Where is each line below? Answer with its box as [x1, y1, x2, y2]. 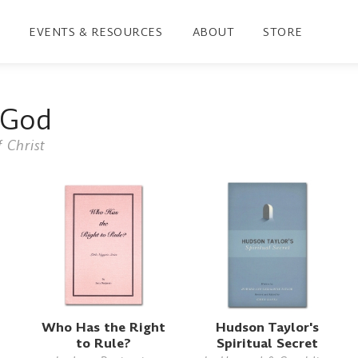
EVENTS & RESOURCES [29, 23, 163, 40]
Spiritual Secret [217, 333, 319, 352]
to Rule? [75, 333, 131, 352]
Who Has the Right [41, 317, 165, 336]
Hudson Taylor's [216, 317, 320, 336]
